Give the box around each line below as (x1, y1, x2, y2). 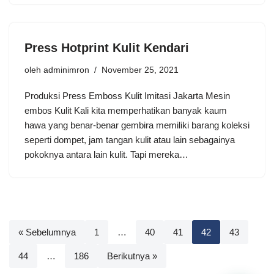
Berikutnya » (107, 250, 157, 261)
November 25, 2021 (102, 65, 179, 75)
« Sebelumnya (18, 226, 76, 237)
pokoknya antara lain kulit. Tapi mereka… (24, 149, 191, 160)
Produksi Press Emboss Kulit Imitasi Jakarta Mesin (24, 90, 230, 101)
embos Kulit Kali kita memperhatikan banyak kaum (24, 105, 227, 116)
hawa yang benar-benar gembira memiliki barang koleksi (24, 119, 250, 130)
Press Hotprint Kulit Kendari (24, 40, 189, 54)
